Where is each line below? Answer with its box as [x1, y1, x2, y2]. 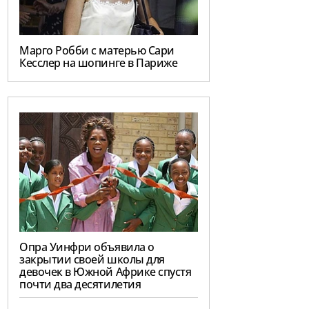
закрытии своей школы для [19, 252, 165, 268]
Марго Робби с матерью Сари [19, 43, 175, 59]
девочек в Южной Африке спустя [19, 264, 192, 280]
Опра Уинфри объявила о [19, 239, 154, 255]
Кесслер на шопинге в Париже [19, 55, 178, 71]
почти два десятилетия [19, 277, 141, 292]
